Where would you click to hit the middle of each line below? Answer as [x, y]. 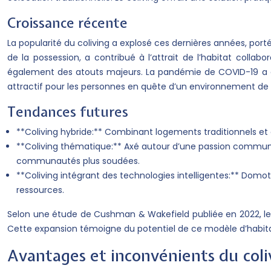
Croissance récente [67, 23]
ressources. [40, 190]
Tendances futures [68, 112]
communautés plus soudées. [78, 161]
